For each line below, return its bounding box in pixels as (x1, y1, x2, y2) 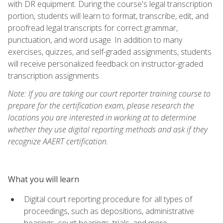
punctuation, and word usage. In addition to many (8, 34, 182, 45)
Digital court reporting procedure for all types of (24, 193, 192, 205)
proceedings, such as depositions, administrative (24, 205, 194, 217)
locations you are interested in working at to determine (8, 111, 196, 123)
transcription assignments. (8, 70, 101, 81)
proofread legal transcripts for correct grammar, (8, 22, 178, 33)
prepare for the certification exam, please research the (8, 100, 194, 111)
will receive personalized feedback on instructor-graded (8, 58, 203, 69)
